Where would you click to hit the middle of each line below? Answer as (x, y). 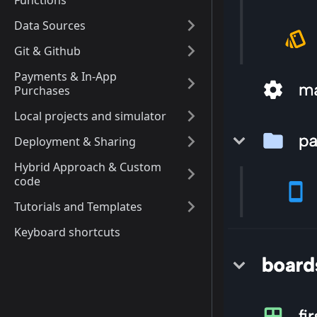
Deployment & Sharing (75, 142)
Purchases (42, 91)
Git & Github (47, 51)
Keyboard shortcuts (67, 232)
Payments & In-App (65, 76)
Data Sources (50, 25)
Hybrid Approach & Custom (88, 167)
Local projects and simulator (90, 116)
